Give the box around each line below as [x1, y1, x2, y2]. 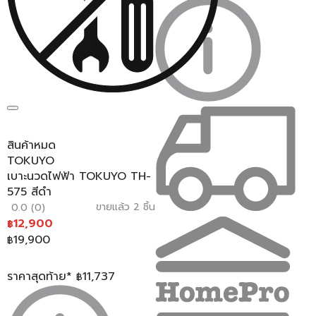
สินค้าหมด [7, 137, 56, 154]
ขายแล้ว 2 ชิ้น [96, 200, 155, 214]
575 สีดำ [7, 183, 51, 200]
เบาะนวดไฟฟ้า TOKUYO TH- [7, 168, 151, 185]
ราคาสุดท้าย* [7, 268, 72, 285]
